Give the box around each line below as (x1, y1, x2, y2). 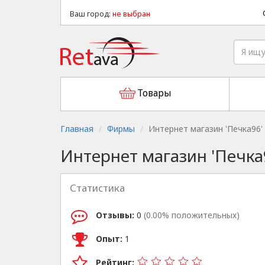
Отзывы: (96, 209, 134, 221)
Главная (60, 123, 93, 134)
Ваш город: (70, 9, 112, 19)
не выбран (112, 9, 150, 19)
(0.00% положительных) (144, 209, 240, 221)
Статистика (70, 181, 125, 195)
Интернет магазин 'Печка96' (148, 123, 263, 134)
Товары (137, 87, 171, 99)
